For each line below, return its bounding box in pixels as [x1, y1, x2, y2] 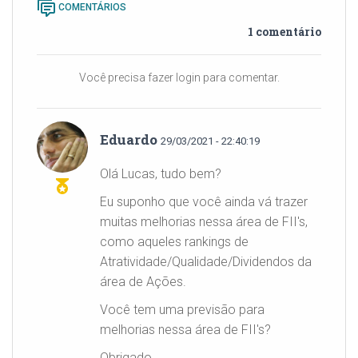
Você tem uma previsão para [100, 302, 265, 317]
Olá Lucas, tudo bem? [100, 166, 221, 181]
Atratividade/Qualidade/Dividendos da [100, 254, 312, 269]
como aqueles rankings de [100, 234, 249, 249]
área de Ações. [100, 274, 186, 289]
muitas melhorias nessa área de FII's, [100, 214, 308, 229]
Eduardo [100, 130, 161, 149]
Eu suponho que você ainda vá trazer [100, 194, 308, 209]
